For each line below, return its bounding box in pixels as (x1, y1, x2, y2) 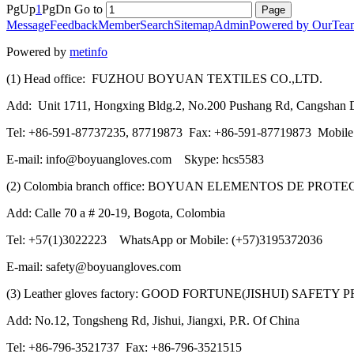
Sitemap (174, 17, 214, 32)
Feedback (50, 17, 98, 32)
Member (98, 17, 140, 32)
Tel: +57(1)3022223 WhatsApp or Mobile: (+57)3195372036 (6, 232, 322, 247)
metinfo (70, 44, 107, 58)
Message (6, 17, 50, 32)
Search (140, 17, 174, 32)
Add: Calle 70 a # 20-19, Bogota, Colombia (6, 205, 225, 220)
